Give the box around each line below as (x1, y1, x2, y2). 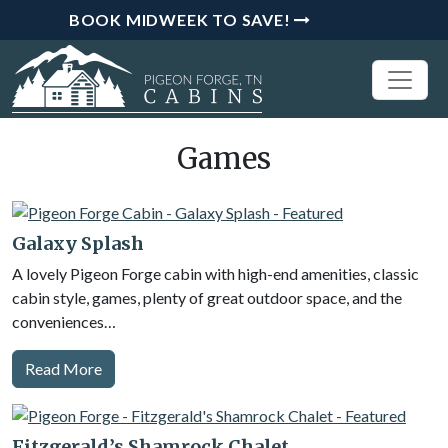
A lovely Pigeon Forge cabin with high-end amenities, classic (12, 264, 419, 283)
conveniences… (12, 312, 116, 331)
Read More (25, 359, 102, 378)
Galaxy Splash (12, 232, 144, 255)
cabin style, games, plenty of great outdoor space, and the (12, 288, 402, 307)
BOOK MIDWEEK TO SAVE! (68, 10, 291, 29)
